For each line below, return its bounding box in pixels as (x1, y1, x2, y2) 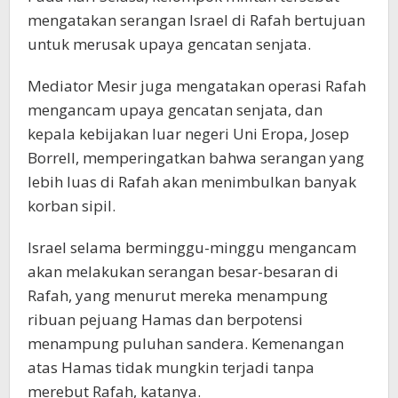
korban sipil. (28, 195, 115, 217)
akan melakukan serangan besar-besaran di (28, 261, 338, 283)
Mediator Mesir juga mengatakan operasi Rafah (28, 76, 366, 97)
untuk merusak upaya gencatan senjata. (28, 34, 311, 55)
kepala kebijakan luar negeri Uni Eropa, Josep (28, 123, 349, 145)
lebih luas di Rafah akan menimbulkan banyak (28, 171, 356, 193)
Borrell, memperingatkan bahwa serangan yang (28, 147, 364, 169)
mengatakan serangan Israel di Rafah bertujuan (28, 10, 365, 31)
